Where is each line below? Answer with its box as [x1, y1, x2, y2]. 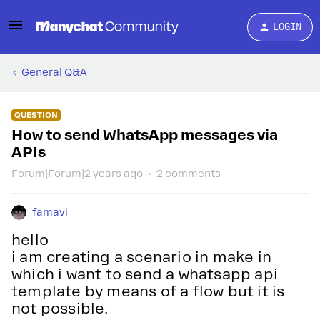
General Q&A [21, 66, 87, 78]
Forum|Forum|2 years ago [11, 168, 143, 179]
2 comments [156, 168, 221, 179]
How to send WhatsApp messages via [11, 126, 278, 144]
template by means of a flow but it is [11, 283, 285, 300]
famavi [32, 206, 68, 218]
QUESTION [14, 110, 58, 120]
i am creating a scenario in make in [11, 249, 272, 266]
